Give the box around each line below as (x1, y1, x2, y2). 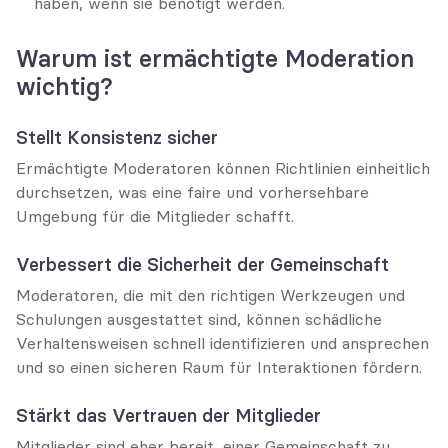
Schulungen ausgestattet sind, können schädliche (16, 309, 382, 329)
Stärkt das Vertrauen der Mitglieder (16, 404, 321, 427)
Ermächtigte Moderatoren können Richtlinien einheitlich (16, 158, 430, 178)
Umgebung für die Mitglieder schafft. (16, 206, 294, 226)
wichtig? (16, 72, 113, 101)
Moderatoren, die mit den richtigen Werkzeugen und (16, 285, 405, 305)
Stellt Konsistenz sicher (16, 126, 218, 149)
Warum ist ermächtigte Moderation (16, 44, 414, 73)
